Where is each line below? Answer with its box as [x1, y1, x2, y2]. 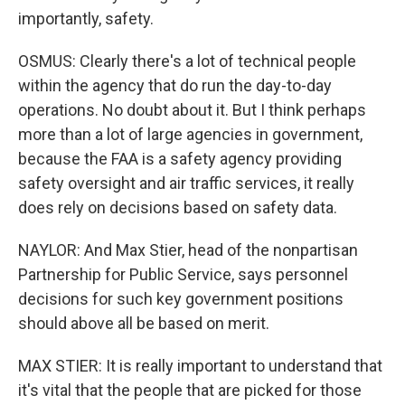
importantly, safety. [18, 9, 154, 28]
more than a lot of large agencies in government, [18, 125, 363, 144]
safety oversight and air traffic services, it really [18, 174, 354, 193]
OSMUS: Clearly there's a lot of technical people [18, 52, 356, 71]
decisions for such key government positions [18, 289, 344, 308]
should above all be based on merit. [18, 314, 269, 333]
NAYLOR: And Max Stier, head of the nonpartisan [18, 240, 358, 259]
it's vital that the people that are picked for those [18, 381, 362, 400]
